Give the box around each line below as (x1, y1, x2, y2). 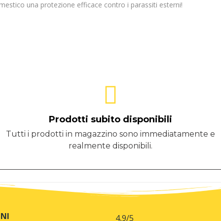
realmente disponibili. (68, 141, 152, 150)
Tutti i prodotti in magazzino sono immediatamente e (5, 129, 215, 139)
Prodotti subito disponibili (48, 113, 172, 125)
